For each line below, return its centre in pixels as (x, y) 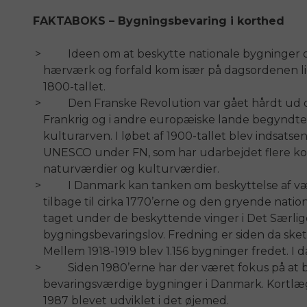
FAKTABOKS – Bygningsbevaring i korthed (159, 21)
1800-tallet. (74, 87)
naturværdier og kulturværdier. (131, 169)
